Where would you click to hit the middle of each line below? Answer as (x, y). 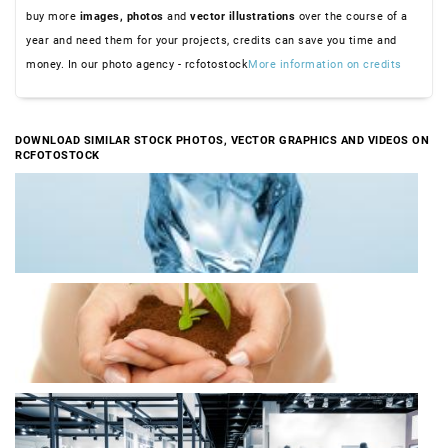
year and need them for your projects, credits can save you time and (211, 40)
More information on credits (325, 64)
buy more (53, 16)
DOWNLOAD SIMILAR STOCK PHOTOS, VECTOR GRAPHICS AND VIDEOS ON (222, 140)
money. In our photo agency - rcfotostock (137, 64)
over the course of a (351, 16)
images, (103, 16)
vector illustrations (242, 16)
